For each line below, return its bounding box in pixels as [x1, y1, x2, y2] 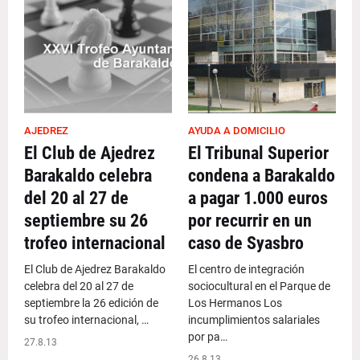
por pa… [188, 330, 227, 343]
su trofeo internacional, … [24, 313, 149, 326]
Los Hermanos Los [188, 297, 282, 309]
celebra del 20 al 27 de [24, 280, 133, 292]
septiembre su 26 [24, 211, 148, 231]
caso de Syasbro [188, 233, 304, 253]
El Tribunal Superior [188, 143, 329, 163]
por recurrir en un [188, 211, 312, 231]
